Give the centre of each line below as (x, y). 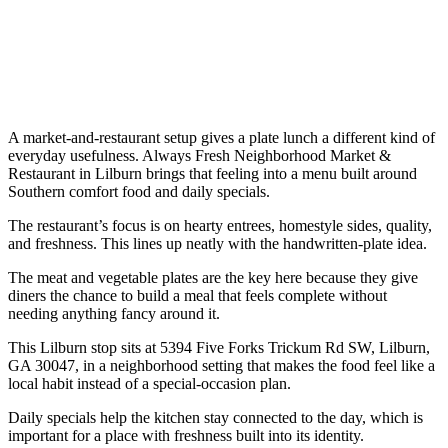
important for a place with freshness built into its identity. (186, 435)
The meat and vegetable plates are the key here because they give (213, 277)
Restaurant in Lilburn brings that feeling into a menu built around (212, 173)
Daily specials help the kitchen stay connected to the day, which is (215, 417)
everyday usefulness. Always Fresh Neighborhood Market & (199, 155)
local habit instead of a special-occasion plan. (149, 383)
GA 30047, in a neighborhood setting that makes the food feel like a (221, 365)
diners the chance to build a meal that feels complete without (197, 295)
